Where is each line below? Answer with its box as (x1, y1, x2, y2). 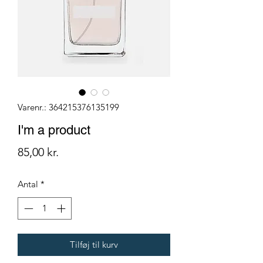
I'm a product (18, 122, 90, 137)
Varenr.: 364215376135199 (18, 101, 119, 113)
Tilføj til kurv (70, 239, 118, 251)
